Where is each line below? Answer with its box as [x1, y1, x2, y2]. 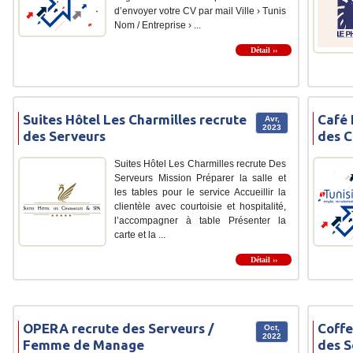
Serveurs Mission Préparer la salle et [114, 173, 286, 184]
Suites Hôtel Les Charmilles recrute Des [114, 158, 286, 170]
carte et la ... [114, 229, 165, 241]
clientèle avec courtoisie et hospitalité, [114, 201, 286, 213]
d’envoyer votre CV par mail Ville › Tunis [114, 6, 286, 17]
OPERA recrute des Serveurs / [23, 321, 214, 336]
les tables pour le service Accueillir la [114, 187, 286, 199]
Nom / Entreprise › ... [114, 20, 201, 32]
